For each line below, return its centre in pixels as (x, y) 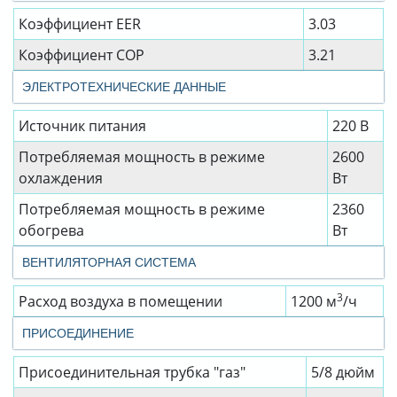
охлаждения (61, 179)
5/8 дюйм (343, 373)
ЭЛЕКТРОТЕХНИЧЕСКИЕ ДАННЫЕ (124, 87)
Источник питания (82, 126)
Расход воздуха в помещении (121, 302)
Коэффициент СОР (82, 55)
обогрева (51, 231)
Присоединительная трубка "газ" (132, 373)
